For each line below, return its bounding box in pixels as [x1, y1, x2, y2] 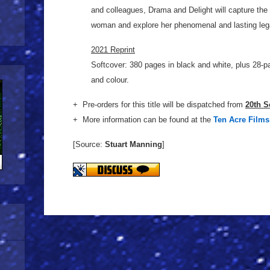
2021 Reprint [91, 45, 135, 54]
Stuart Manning [105, 140, 162, 149]
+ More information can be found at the [73, 115, 213, 124]
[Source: [73, 140, 105, 149]
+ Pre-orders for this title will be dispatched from [73, 100, 245, 109]
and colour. [91, 75, 129, 84]
